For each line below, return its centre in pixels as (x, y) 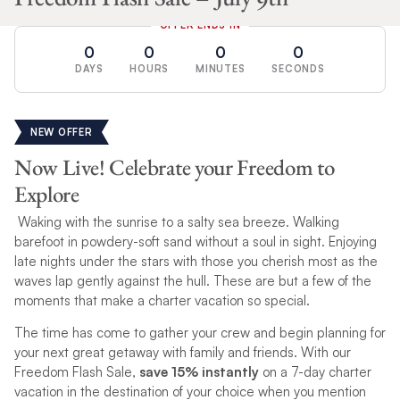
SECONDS (298, 68)
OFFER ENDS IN (200, 25)
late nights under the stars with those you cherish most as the (196, 261)
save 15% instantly (199, 371)
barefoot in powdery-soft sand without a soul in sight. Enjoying (195, 241)
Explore (46, 193)
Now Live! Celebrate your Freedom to (174, 167)
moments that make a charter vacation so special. (165, 300)
